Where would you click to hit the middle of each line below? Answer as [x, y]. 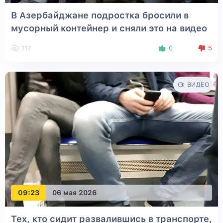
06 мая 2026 [74, 192]
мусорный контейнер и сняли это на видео [109, 28]
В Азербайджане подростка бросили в [100, 15]
